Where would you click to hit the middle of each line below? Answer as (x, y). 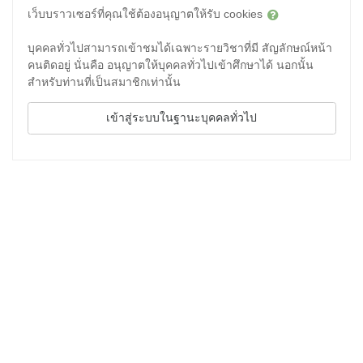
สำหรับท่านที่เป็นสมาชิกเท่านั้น (104, 81)
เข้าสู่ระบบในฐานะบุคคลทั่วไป (181, 117)
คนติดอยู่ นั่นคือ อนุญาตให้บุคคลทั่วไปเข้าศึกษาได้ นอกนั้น (170, 64)
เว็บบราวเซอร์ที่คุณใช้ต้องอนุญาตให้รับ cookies (146, 13)
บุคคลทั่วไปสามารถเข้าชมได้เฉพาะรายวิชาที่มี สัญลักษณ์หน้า (179, 47)
